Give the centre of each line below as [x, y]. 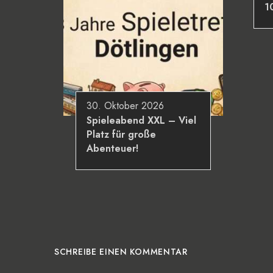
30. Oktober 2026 [125, 106]
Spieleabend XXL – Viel [141, 121]
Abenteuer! [112, 149]
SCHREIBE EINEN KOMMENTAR [121, 252]
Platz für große [121, 135]
